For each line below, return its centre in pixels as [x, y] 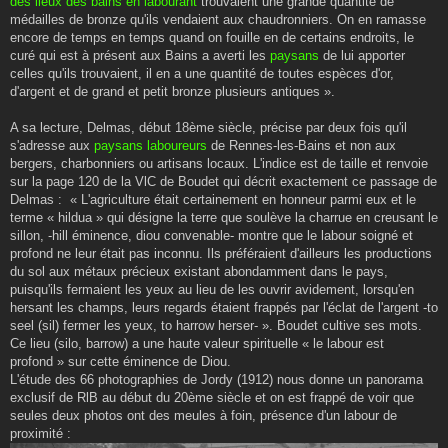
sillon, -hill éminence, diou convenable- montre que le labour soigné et [211, 236]
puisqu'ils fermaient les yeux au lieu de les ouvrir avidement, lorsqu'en [212, 290]
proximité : [40, 434]
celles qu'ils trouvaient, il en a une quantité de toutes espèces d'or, [202, 74]
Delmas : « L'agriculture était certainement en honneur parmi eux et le [213, 200]
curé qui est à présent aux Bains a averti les [138, 56]
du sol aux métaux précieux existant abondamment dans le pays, [199, 272]
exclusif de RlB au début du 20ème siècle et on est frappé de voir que [212, 398]
